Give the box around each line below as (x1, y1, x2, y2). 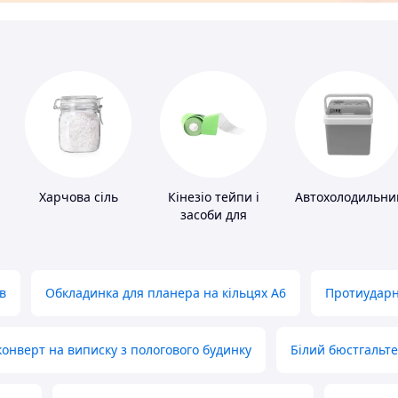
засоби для (179, 206, 247, 224)
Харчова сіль (38, 188, 118, 206)
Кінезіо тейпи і (167, 188, 259, 206)
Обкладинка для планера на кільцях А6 (45, 284, 286, 302)
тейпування (177, 224, 250, 242)
